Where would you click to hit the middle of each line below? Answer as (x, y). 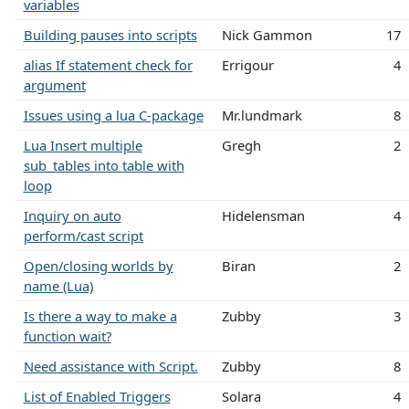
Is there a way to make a (100, 315)
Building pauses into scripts (110, 34)
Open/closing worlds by (98, 265)
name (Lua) (58, 285)
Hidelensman (263, 215)
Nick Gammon (267, 34)
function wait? (67, 336)
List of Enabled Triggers (97, 396)
